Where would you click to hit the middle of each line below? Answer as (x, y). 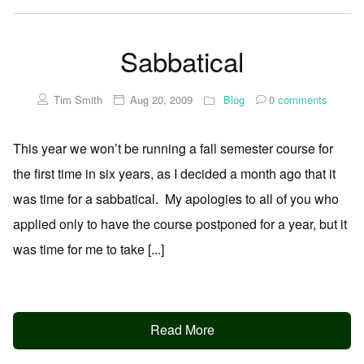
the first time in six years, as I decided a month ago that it (174, 173)
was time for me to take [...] (89, 249)
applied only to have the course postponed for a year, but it (180, 223)
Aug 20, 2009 (161, 99)
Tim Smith (78, 99)
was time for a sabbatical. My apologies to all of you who (176, 198)
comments (301, 99)
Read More (182, 330)
